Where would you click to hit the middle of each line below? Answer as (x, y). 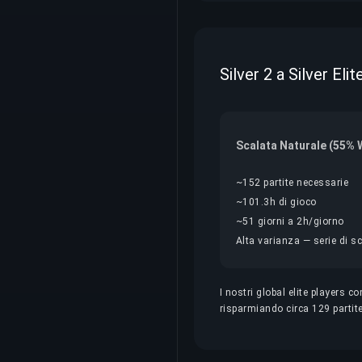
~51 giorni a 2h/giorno (290, 221)
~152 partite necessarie (293, 183)
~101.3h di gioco (276, 202)
